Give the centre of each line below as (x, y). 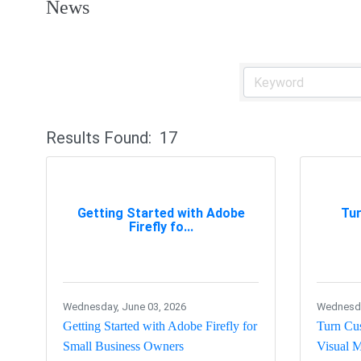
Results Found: (99, 138)
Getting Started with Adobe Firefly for (160, 326)
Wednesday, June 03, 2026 (124, 307)
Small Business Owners (123, 346)
